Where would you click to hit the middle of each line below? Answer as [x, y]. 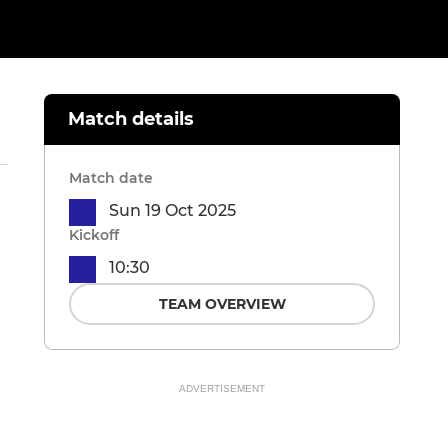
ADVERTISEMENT [222, 389]
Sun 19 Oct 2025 [172, 211]
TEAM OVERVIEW [222, 304]
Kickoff [94, 235]
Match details [131, 119]
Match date [111, 178]
